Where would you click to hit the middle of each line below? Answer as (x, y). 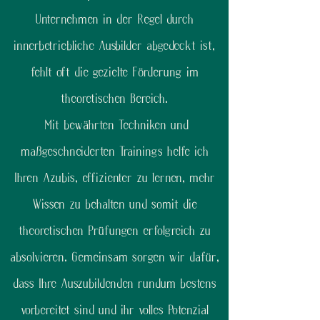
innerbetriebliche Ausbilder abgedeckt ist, (114, 46)
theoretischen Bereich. (114, 99)
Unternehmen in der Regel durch (114, 20)
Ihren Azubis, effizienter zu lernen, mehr (114, 178)
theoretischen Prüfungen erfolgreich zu (114, 231)
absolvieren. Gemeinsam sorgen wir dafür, (114, 257)
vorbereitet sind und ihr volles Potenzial (114, 310)
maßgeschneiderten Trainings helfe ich (114, 152)
